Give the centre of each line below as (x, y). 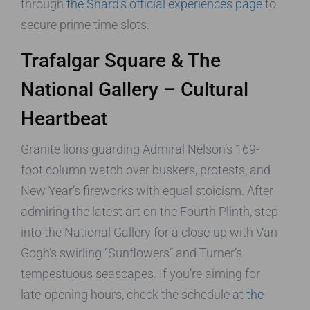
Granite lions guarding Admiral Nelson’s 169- (140, 149)
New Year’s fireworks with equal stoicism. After (147, 190)
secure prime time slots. (85, 24)
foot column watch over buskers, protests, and (146, 170)
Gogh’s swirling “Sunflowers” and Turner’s (131, 253)
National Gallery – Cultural (135, 89)
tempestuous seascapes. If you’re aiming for (140, 273)
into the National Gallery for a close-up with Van (149, 232)
